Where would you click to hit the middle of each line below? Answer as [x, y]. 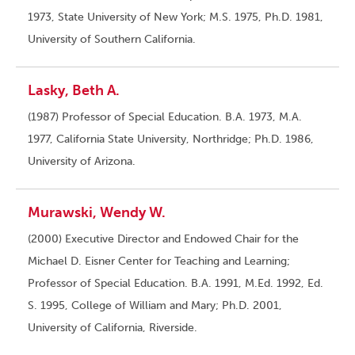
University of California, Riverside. [113, 328]
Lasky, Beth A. [74, 91]
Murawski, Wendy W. [97, 213]
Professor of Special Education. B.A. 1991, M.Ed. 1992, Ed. [176, 284]
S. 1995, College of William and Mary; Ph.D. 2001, [155, 306]
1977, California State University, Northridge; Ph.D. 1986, [171, 139]
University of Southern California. [112, 40]
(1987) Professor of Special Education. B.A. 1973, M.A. [165, 117]
